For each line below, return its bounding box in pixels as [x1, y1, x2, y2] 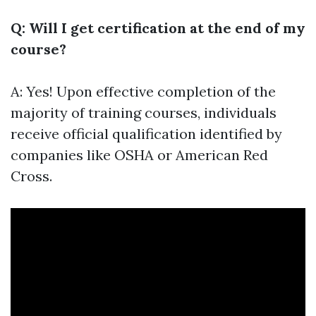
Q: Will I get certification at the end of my [11, 19, 305, 37]
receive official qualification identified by [11, 125, 282, 142]
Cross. [11, 167, 52, 185]
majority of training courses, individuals [11, 104, 276, 121]
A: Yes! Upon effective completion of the [11, 83, 276, 100]
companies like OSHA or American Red [11, 146, 268, 164]
